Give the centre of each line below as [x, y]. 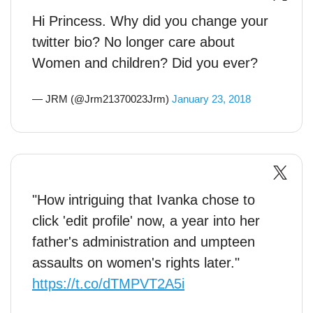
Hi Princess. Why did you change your [150, 21]
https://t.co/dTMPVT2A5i [108, 284]
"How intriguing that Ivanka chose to [144, 200]
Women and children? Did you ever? [145, 63]
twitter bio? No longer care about [133, 42]
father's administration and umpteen [144, 242]
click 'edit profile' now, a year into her [146, 221]
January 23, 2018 [211, 99]
